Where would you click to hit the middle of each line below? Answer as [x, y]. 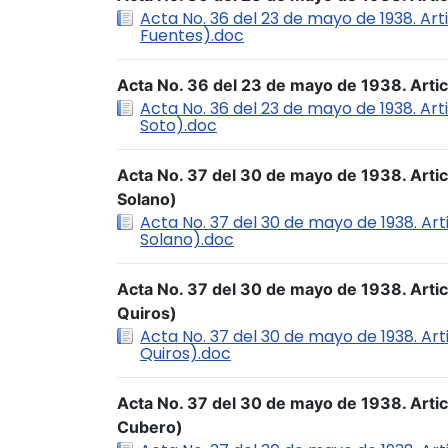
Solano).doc [187, 239]
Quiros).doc [185, 353]
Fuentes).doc [192, 35]
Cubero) [150, 427]
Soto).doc [178, 125]
